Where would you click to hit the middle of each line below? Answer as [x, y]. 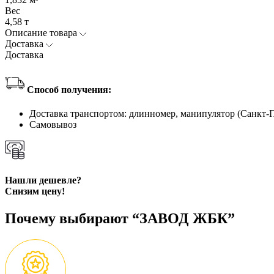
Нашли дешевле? [43, 180]
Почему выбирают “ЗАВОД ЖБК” [120, 218]
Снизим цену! [35, 191]
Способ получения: [68, 89]
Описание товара [42, 32]
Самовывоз [53, 125]
